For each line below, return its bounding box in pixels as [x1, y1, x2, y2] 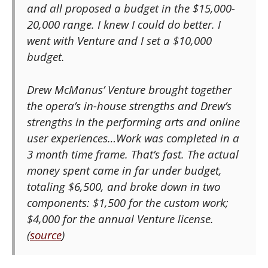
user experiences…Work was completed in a [27, 130, 239, 146]
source [30, 227, 62, 243]
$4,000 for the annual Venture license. [27, 211, 214, 227]
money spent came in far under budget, [27, 163, 222, 178]
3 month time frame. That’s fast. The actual [27, 147, 239, 162]
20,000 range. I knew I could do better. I [27, 17, 221, 32]
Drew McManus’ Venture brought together [27, 82, 232, 98]
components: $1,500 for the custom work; [27, 195, 229, 211]
